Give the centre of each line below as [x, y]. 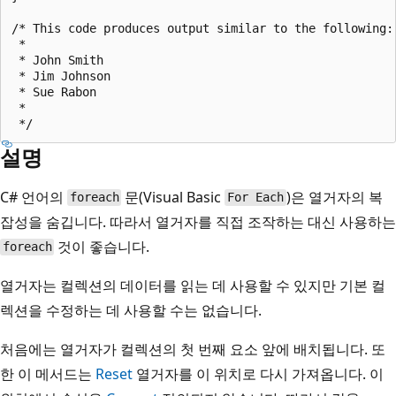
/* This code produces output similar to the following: [202, 28]
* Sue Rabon [54, 91]
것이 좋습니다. [102, 246]
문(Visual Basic [173, 197]
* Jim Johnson [61, 76]
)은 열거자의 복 [334, 197]
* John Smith [57, 60]
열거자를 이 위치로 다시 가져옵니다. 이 [258, 373]
